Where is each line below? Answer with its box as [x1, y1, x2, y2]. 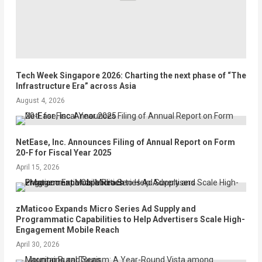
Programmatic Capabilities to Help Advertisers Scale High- [15, 214, 245, 224]
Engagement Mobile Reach [15, 225, 119, 235]
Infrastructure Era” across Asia [15, 81, 136, 91]
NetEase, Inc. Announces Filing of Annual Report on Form [15, 137, 235, 147]
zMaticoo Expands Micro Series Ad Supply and [15, 204, 196, 213]
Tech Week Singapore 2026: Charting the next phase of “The [15, 70, 246, 80]
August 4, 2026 [15, 96, 65, 105]
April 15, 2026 [15, 163, 60, 171]
